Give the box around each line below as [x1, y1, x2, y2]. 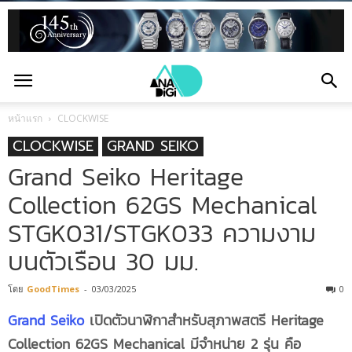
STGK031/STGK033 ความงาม [8, 214, 316, 252]
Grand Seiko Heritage [8, 158, 244, 196]
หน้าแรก [8, 112, 42, 125]
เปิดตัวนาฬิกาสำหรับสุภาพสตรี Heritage [84, 310, 324, 331]
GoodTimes [27, 283, 79, 295]
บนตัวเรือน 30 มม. [8, 243, 199, 280]
